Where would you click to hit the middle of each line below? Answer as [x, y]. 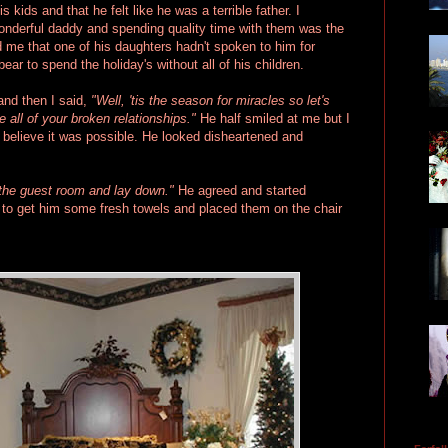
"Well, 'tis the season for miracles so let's [210, 100]
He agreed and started [240, 190]
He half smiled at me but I [275, 118]
